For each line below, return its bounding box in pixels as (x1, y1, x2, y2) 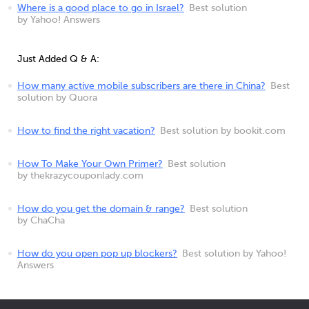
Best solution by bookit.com (160, 126, 286, 136)
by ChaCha (17, 216, 65, 226)
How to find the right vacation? (17, 126, 155, 136)
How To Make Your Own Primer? (17, 159, 163, 169)
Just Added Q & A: (17, 54, 99, 64)
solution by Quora (17, 93, 97, 103)
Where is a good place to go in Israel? (17, 3, 184, 13)
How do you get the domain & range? (17, 204, 185, 214)
